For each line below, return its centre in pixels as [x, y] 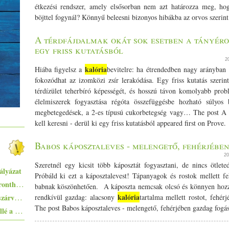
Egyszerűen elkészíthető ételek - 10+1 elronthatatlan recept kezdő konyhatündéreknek [20, 184]
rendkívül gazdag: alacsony [76, 197]
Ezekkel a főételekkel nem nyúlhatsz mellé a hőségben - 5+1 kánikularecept [19, 210]
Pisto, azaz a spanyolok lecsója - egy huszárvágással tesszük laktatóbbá [18, 197]
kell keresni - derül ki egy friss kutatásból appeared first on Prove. [130, 123]
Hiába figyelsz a [60, 69]
